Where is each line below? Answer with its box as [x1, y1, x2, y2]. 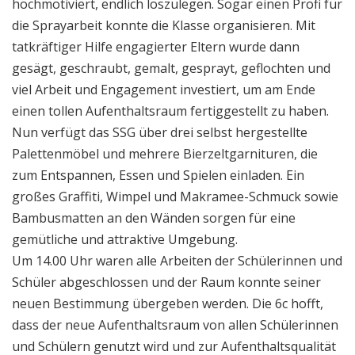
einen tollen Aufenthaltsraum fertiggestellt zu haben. [12, 101, 329, 120]
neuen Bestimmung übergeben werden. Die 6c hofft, [12, 294, 323, 312]
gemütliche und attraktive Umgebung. [12, 230, 238, 248]
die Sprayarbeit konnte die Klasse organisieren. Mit [12, 16, 315, 34]
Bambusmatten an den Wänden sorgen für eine [12, 208, 296, 227]
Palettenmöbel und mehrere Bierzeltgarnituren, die [12, 144, 318, 162]
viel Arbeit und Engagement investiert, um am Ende [12, 80, 315, 98]
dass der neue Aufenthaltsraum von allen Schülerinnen [12, 315, 338, 334]
